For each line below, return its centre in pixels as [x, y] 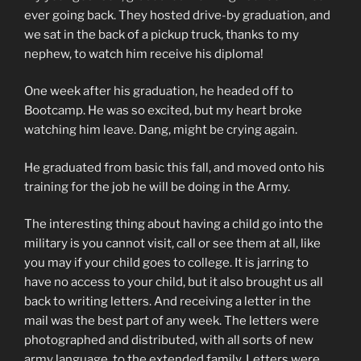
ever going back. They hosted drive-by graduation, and [177, 15]
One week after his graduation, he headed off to [159, 91]
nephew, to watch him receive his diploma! [144, 54]
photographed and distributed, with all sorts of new [169, 340]
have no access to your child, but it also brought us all [174, 282]
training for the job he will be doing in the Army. [157, 187]
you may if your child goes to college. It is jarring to [166, 263]
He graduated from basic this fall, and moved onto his [174, 167]
